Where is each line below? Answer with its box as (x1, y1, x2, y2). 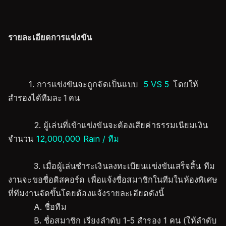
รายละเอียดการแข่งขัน (8, 32, 92, 42)
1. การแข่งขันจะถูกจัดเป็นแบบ (29, 79, 142, 89)
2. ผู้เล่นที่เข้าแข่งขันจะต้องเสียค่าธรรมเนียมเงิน (8, 120, 208, 130)
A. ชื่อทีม (8, 202, 67, 212)
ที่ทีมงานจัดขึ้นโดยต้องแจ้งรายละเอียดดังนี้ (8, 188, 164, 198)
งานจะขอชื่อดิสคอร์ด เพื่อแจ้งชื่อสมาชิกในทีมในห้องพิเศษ (8, 175, 218, 185)
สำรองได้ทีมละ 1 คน (8, 93, 80, 103)
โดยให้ (171, 79, 198, 89)
